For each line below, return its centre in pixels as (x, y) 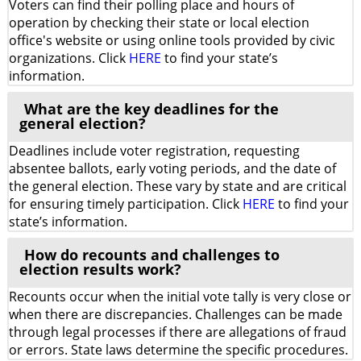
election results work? (100, 269)
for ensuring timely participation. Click (126, 204)
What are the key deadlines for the (151, 109)
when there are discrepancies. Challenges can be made (176, 314)
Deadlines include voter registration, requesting (154, 151)
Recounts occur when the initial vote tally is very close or (180, 297)
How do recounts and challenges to (152, 255)
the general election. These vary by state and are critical (178, 186)
